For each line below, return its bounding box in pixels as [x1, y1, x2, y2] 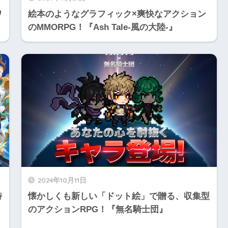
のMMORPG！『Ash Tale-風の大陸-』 [27, 22, 177, 33]
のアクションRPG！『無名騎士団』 [27, 204, 167, 214]
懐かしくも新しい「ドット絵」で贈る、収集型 [27, 191, 210, 201]
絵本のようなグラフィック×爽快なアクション [27, 9, 206, 19]
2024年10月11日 [37, 175, 87, 184]
